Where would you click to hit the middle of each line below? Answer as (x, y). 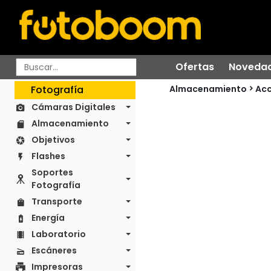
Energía (48, 218)
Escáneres (54, 250)
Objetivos (53, 140)
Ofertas (195, 67)
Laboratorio (59, 234)
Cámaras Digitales (73, 107)
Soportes (52, 172)
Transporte (57, 201)
